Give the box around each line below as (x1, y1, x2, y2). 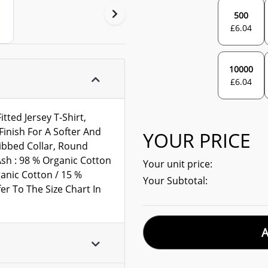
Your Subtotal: (143, 174, 208, 187)
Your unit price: (143, 157, 212, 170)
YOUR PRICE (143, 127, 251, 153)
